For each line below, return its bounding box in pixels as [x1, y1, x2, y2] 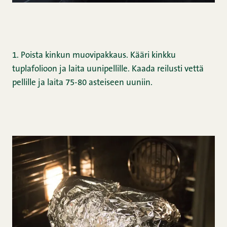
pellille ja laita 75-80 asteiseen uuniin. [12, 78, 153, 87]
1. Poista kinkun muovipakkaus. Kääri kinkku [12, 51, 176, 60]
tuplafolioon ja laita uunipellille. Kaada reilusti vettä [12, 64, 204, 73]
